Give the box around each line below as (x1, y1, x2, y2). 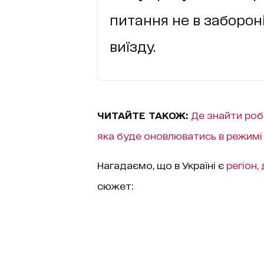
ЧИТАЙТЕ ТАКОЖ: (97, 108, 191, 120)
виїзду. (109, 38, 156, 54)
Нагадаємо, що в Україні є (97, 159, 226, 170)
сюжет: (97, 179, 133, 191)
